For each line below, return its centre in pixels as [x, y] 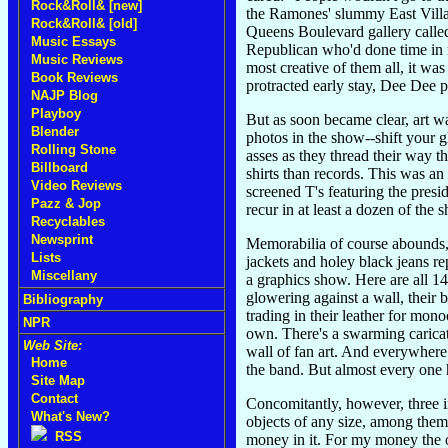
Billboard [59, 167]
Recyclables [68, 221]
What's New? [70, 416]
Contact [54, 398]
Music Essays [73, 41]
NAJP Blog [64, 95]
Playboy [56, 113]
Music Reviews [77, 59]
